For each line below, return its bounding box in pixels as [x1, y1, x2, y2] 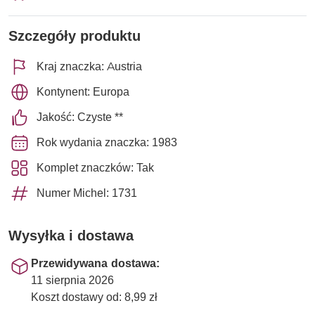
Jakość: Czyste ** [37, 110, 123, 124]
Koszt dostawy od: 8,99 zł [31, 290, 157, 304]
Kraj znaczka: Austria [37, 59, 142, 73]
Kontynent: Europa [37, 84, 129, 98]
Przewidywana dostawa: [31, 256, 160, 270]
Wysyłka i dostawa [8, 226, 134, 244]
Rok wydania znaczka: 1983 [37, 135, 177, 149]
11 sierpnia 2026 [31, 273, 114, 287]
